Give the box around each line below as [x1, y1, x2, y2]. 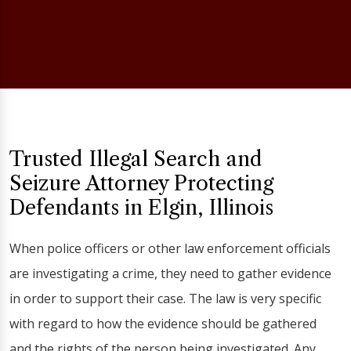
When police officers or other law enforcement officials [9, 240, 331, 257]
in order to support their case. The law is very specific [9, 290, 321, 307]
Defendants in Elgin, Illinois [9, 195, 273, 220]
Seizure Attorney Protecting [9, 171, 273, 196]
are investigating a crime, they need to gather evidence [9, 265, 331, 282]
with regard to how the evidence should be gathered [9, 315, 317, 332]
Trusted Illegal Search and [9, 147, 262, 172]
